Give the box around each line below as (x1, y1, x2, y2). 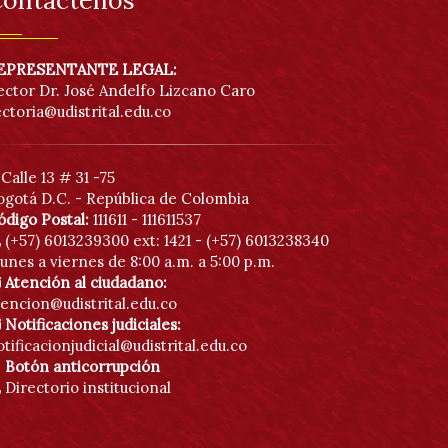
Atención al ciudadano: (5, 273, 167, 292)
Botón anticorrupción (5, 357, 160, 376)
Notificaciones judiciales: (5, 315, 181, 334)
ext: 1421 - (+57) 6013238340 (133, 231, 329, 250)
